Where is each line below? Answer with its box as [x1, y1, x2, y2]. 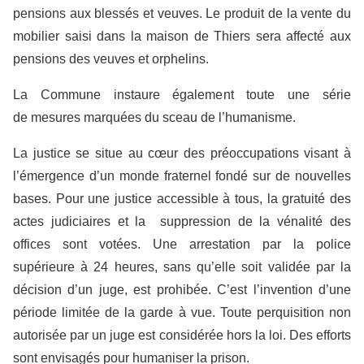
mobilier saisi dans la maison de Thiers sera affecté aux [13, 29, 351, 43]
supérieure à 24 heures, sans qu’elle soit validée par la [13, 260, 351, 274]
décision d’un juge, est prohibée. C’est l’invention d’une [13, 283, 351, 297]
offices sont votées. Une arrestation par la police [13, 237, 351, 251]
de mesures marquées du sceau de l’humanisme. [13, 110, 296, 124]
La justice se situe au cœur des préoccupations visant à [13, 146, 351, 160]
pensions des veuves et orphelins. [13, 52, 209, 66]
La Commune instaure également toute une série [13, 88, 351, 102]
